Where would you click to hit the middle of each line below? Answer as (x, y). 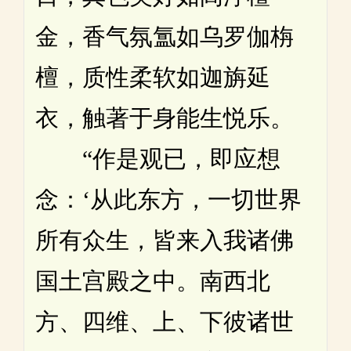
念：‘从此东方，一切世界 (168, 199)
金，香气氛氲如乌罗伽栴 (165, 36)
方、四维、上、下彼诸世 (165, 321)
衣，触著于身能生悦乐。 (165, 118)
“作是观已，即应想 (158, 158)
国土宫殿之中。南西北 (153, 280)
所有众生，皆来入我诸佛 (165, 240)
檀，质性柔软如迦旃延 (153, 77)
